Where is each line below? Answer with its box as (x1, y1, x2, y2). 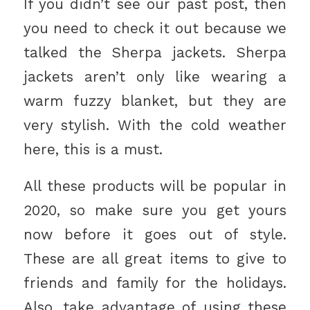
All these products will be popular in (23, 177, 287, 194)
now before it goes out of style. (23, 226, 287, 243)
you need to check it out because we (23, 20, 287, 37)
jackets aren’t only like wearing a (23, 69, 287, 86)
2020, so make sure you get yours (23, 201, 287, 219)
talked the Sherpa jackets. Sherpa (23, 44, 287, 62)
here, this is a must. (23, 141, 163, 158)
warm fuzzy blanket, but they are (23, 93, 287, 110)
